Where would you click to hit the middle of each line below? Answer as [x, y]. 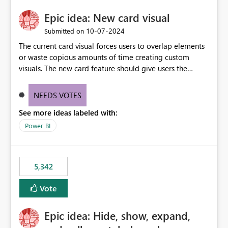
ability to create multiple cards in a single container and [112, 80]
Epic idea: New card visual [107, 18]
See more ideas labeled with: [68, 113]
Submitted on [64, 31]
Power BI [38, 126]
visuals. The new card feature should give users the [103, 68]
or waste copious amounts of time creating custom [104, 57]
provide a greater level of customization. [87, 91]
